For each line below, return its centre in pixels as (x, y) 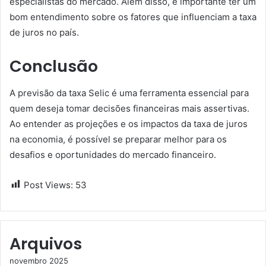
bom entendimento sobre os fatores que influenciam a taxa (133, 17)
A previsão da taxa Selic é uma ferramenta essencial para (129, 93)
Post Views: (48, 185)
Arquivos (46, 243)
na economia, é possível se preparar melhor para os (118, 139)
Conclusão (54, 66)
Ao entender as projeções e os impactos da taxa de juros (129, 123)
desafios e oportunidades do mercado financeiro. (113, 154)
